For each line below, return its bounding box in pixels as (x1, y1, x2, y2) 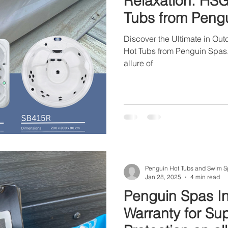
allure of (124, 58, 153, 68)
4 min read (190, 173, 220, 181)
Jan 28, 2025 (145, 173, 181, 181)
